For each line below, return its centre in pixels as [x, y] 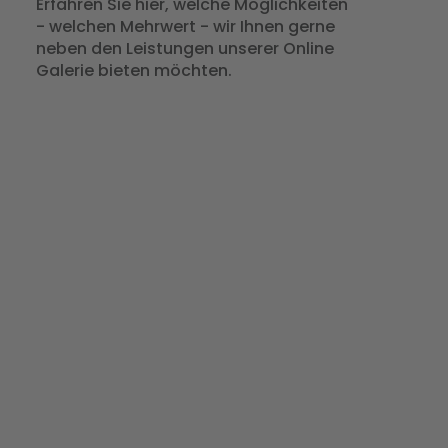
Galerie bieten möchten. [133, 70]
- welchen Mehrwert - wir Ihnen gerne [185, 26]
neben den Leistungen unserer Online [184, 48]
